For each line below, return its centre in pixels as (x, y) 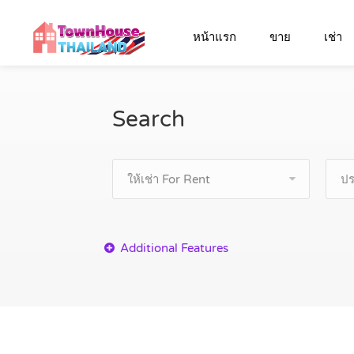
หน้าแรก (215, 37)
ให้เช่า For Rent (169, 179)
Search (149, 119)
